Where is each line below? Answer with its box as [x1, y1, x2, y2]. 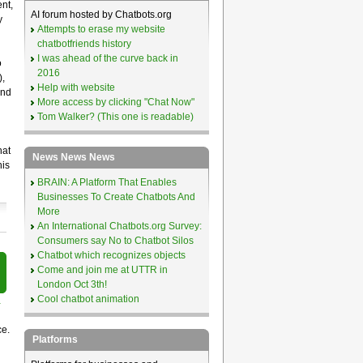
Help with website [36, 82, 115, 93]
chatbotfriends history [36, 38, 131, 49]
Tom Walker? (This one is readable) [36, 111, 194, 122]
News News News [32, 152, 115, 163]
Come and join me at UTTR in [36, 264, 168, 275]
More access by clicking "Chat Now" [36, 96, 194, 108]
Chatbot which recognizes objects [36, 250, 186, 261]
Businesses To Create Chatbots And [36, 191, 195, 203]
